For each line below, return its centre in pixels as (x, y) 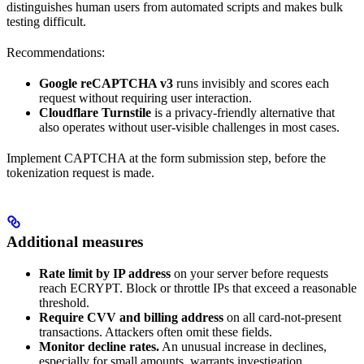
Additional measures (75, 241)
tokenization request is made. (80, 172)
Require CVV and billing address (131, 317)
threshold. (64, 302)
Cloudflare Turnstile (95, 112)
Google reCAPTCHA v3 (106, 83)
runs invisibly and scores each (251, 83)
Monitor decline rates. (99, 346)
